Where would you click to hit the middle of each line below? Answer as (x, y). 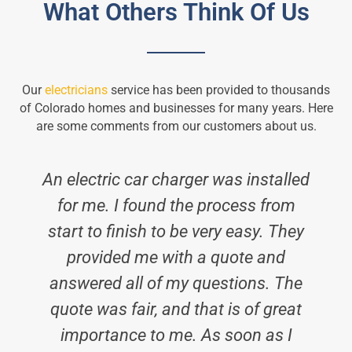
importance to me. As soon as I (176, 335)
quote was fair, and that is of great (176, 309)
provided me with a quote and (176, 257)
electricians (76, 90)
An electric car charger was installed (176, 180)
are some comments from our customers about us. (176, 126)
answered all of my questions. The (176, 283)
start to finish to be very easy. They (176, 231)
